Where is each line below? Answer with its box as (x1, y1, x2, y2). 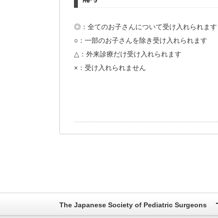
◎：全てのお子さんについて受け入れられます (74, 23, 217, 31)
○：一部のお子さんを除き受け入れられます (74, 36, 207, 45)
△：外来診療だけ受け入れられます (74, 50, 182, 58)
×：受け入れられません (74, 64, 146, 72)
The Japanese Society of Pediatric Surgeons (59, 201, 207, 209)
